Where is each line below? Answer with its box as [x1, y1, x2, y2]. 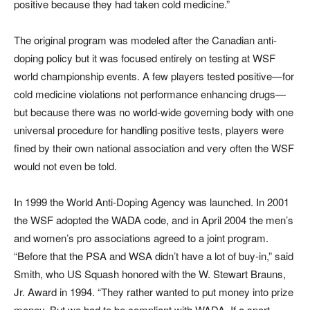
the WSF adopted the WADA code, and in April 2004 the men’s [14, 212, 293, 228]
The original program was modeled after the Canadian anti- [14, 33, 277, 48]
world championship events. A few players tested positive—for [14, 69, 294, 84]
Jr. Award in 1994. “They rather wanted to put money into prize [14, 284, 293, 300]
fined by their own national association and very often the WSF [14, 140, 294, 156]
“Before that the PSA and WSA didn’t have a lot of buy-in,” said [14, 248, 293, 264]
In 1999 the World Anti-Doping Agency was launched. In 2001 [14, 194, 289, 210]
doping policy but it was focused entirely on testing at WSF [14, 51, 275, 66]
